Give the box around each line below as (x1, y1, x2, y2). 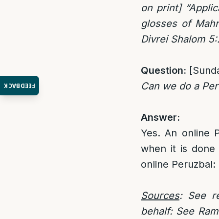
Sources (141, 190, 179, 201)
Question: (141, 65, 186, 76)
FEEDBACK (4, 81, 36, 90)
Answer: (141, 111, 180, 123)
